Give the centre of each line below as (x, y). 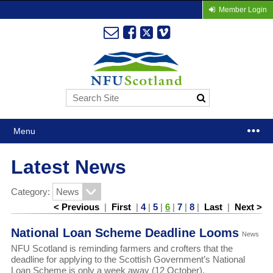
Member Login (243, 10)
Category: (31, 192)
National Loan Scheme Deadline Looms (125, 233)
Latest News (68, 167)
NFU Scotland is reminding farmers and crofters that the (122, 249)
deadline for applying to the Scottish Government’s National (128, 260)
